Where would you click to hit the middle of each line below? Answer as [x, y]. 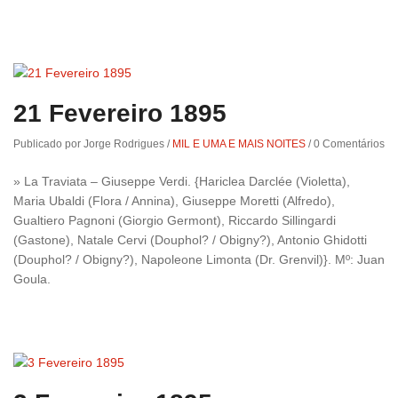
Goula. [32, 279]
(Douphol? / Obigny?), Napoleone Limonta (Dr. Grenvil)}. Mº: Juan [199, 259]
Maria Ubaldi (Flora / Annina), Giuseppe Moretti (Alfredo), [174, 200]
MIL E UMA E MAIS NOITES [239, 143]
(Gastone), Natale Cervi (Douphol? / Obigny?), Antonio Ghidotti [190, 239]
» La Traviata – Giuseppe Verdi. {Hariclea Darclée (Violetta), [182, 181]
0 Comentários [349, 143]
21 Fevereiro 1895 [120, 113]
